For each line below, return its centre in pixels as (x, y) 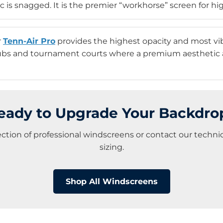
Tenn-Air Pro (29, 41)
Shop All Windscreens (111, 182)
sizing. (111, 147)
